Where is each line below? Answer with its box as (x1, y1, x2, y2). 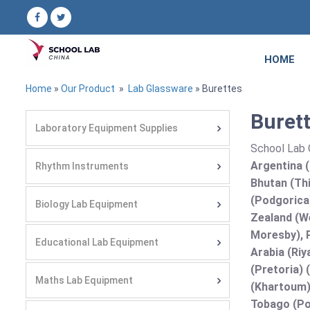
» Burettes (193, 83, 242, 94)
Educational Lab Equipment (35, 237, 158, 248)
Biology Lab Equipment (35, 199, 138, 210)
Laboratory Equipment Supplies (35, 122, 178, 134)
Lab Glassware (126, 83, 193, 94)
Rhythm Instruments (35, 161, 129, 172)
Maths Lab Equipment (35, 275, 133, 286)
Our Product (61, 83, 115, 94)
